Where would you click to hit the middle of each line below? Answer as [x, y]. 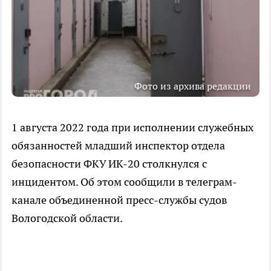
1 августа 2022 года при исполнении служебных [132, 127]
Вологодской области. [67, 218]
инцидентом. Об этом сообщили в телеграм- [124, 181]
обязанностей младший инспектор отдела [118, 145]
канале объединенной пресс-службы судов [119, 200]
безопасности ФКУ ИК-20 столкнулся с [109, 163]
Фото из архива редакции [193, 86]
